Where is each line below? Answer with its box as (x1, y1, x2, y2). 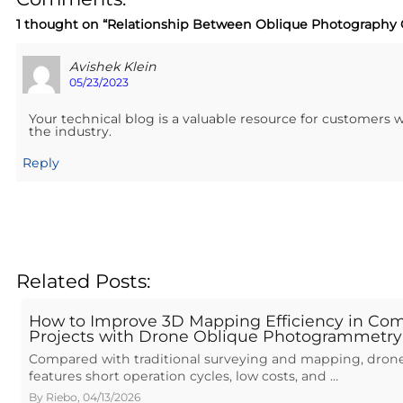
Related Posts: (15, 270, 150, 293)
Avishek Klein (68, 58, 157, 76)
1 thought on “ (15, 15, 107, 32)
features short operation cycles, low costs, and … (28, 367, 338, 384)
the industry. (28, 123, 112, 140)
